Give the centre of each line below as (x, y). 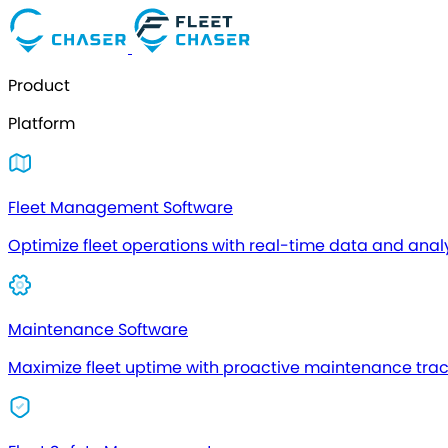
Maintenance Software (98, 329)
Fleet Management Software (120, 207)
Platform (41, 123)
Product (39, 85)
